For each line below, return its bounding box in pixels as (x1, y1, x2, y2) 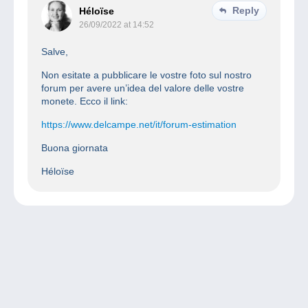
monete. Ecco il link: (41, 96, 128, 107)
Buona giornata (41, 142, 108, 154)
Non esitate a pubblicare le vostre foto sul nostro (41, 69, 252, 81)
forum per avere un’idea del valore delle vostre (41, 82, 244, 94)
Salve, (41, 46, 68, 58)
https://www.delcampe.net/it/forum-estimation (41, 119, 236, 131)
